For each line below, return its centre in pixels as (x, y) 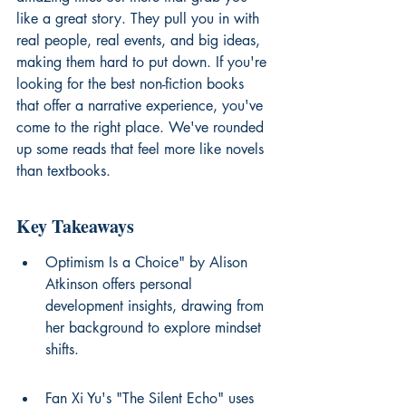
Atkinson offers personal (121, 284)
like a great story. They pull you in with (140, 19)
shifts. (62, 349)
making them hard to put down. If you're (144, 62)
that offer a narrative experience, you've (142, 106)
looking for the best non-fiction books (132, 84)
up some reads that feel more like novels (142, 149)
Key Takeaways (75, 226)
